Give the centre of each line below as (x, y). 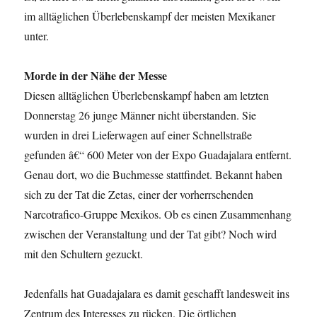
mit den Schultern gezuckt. (84, 254)
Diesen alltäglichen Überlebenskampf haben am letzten (147, 96)
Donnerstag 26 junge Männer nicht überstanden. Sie (140, 115)
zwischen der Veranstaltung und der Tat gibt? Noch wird (151, 234)
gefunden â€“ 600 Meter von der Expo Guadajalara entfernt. (158, 155)
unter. (37, 36)
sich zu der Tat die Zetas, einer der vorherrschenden (139, 195)
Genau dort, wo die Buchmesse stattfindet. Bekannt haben (154, 175)
